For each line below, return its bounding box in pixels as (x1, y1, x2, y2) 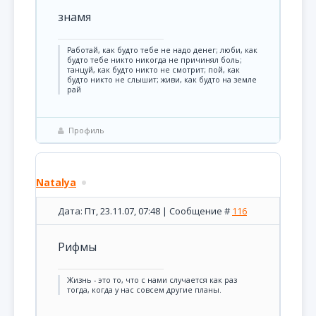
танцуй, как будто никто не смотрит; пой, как (67, 65, 240, 75)
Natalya (36, 176, 76, 189)
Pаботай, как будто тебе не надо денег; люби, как (67, 45, 257, 55)
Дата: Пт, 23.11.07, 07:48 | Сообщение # (58, 205, 232, 217)
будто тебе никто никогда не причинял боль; (67, 55, 242, 65)
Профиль (68, 125, 104, 135)
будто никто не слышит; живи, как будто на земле (67, 75, 257, 85)
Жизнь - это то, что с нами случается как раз (67, 275, 237, 285)
